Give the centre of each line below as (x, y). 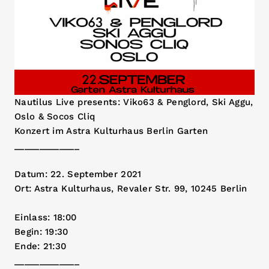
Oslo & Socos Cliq (55, 116)
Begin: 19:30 (41, 232)
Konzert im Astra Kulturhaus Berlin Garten (111, 131)
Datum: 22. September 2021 (81, 174)
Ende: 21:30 (41, 246)
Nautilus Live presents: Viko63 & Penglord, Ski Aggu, (134, 102)
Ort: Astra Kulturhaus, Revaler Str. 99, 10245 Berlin (131, 189)
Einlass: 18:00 (48, 217)
